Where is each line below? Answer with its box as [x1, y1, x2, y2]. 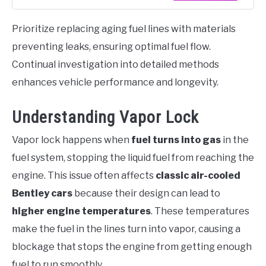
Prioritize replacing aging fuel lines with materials [12, 23, 236, 34]
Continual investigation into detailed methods [12, 58, 219, 70]
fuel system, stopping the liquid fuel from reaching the [12, 152, 254, 164]
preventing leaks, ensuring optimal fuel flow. [12, 40, 211, 52]
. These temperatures [151, 205, 249, 217]
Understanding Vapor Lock [12, 107, 199, 128]
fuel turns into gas [131, 134, 221, 146]
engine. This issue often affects [12, 170, 156, 182]
